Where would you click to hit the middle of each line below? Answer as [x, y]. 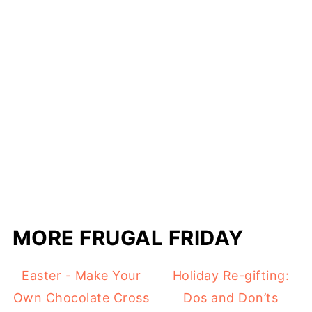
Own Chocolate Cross [81, 297]
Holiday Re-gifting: [231, 275]
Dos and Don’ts [231, 297]
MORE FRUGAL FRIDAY [128, 237]
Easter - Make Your [81, 275]
